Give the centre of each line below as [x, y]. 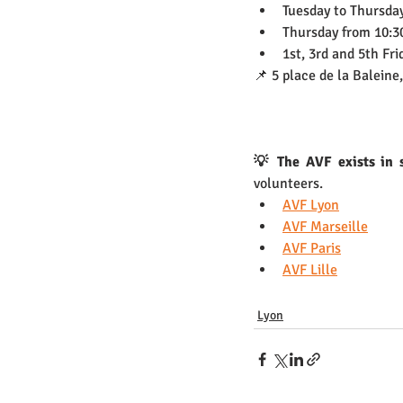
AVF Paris [312, 249]
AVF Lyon [311, 206]
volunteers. [288, 184]
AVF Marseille [325, 227]
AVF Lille [310, 270]
